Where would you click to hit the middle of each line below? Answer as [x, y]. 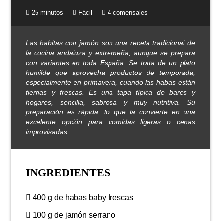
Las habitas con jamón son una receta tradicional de [110, 43]
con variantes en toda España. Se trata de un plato [110, 63]
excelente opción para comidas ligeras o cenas [110, 122]
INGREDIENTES [68, 172]
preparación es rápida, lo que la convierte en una [110, 112]
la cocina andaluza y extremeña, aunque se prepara [110, 53]
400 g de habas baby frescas [82, 198]
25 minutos [47, 13]
